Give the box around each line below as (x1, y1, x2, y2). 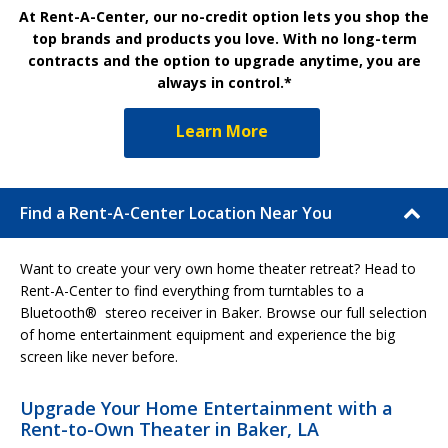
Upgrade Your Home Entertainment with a (20, 395, 393, 420)
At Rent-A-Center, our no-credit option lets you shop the (19, 6, 429, 26)
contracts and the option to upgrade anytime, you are (27, 50, 421, 70)
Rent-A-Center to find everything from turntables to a (20, 280, 364, 300)
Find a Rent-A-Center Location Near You (20, 201, 332, 224)
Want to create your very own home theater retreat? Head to (20, 258, 416, 278)
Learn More (176, 119, 268, 142)
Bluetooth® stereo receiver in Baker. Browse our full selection (20, 302, 427, 322)
